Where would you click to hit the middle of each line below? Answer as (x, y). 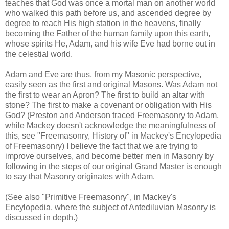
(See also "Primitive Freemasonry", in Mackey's (91, 197)
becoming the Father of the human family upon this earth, (108, 33)
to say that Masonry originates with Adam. (80, 176)
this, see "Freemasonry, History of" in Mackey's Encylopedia (113, 135)
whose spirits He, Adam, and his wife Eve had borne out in (110, 43)
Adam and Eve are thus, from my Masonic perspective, (103, 74)
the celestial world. (39, 54)
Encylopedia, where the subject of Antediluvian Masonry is (110, 207)
